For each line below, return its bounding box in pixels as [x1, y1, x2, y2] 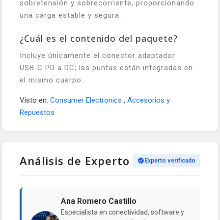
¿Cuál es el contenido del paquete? [20, 32, 178, 45]
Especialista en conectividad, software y [61, 208, 184, 217]
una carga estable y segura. [20, 11, 121, 20]
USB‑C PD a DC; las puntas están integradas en [20, 63, 193, 73]
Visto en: [20, 96, 50, 105]
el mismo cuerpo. [20, 76, 83, 85]
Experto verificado [144, 157, 195, 165]
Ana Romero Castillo [61, 196, 137, 206]
